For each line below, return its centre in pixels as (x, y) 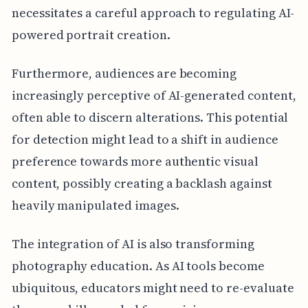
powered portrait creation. (91, 35)
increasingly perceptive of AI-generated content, (154, 96)
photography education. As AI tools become (138, 266)
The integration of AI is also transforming (133, 244)
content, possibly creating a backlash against (142, 184)
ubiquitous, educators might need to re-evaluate (153, 288)
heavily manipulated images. (95, 206)
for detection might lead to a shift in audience (145, 140)
